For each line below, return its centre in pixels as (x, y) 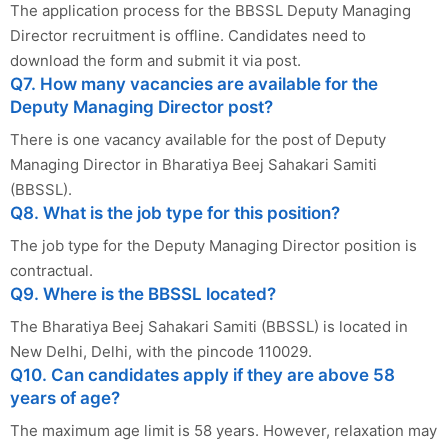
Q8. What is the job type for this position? (175, 212)
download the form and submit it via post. (155, 60)
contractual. (51, 270)
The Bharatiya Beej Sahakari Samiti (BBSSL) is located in (209, 326)
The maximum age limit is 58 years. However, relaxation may (223, 430)
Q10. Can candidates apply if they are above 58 (202, 374)
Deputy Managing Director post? (141, 106)
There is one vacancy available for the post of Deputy (198, 139)
